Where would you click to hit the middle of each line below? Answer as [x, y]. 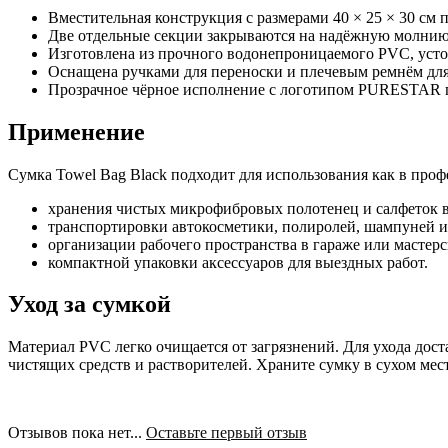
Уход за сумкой [89, 304]
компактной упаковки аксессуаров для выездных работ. [238, 262]
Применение [76, 131]
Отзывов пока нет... [77, 433]
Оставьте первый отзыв [226, 433]
